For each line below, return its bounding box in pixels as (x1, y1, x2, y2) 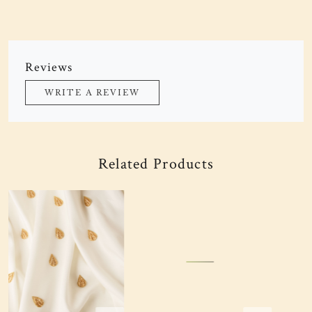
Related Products (97, 154, 214, 174)
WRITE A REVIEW (45, 88, 140, 97)
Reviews (25, 59, 73, 75)
